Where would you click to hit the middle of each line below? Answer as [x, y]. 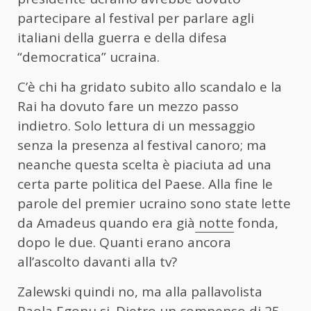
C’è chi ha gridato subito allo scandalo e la [150, 86]
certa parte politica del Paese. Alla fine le [145, 184]
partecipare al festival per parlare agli [136, 18]
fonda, [256, 222]
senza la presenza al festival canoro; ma [142, 145]
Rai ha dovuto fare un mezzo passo [128, 106]
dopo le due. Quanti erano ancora [124, 242]
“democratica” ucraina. [89, 57]
